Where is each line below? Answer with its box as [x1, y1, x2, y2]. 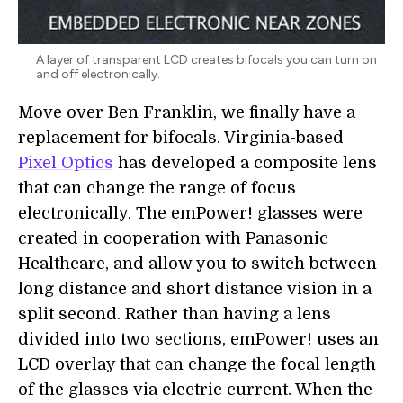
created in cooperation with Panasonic [18, 228, 328, 247]
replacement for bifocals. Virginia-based [18, 128, 344, 147]
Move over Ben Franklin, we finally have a [18, 103, 355, 121]
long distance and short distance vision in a [18, 279, 372, 298]
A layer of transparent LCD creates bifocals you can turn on [36, 51, 377, 67]
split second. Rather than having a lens [18, 304, 331, 323]
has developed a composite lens [113, 153, 377, 172]
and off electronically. [36, 66, 163, 82]
